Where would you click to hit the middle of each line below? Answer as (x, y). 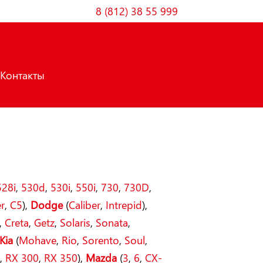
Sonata (112, 222)
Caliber (85, 205)
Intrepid (124, 205)
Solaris (75, 222)
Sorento (101, 240)
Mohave (38, 240)
